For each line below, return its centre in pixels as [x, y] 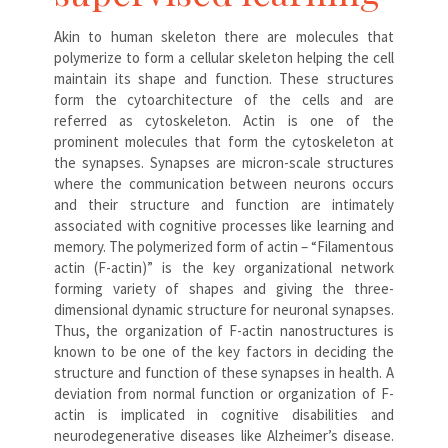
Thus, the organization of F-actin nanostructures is [224, 330]
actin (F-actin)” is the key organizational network [224, 267]
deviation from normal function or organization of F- [224, 393]
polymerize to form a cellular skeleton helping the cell [224, 57]
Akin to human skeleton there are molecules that [224, 36]
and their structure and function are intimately [224, 204]
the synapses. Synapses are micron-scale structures [224, 162]
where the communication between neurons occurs [224, 183]
